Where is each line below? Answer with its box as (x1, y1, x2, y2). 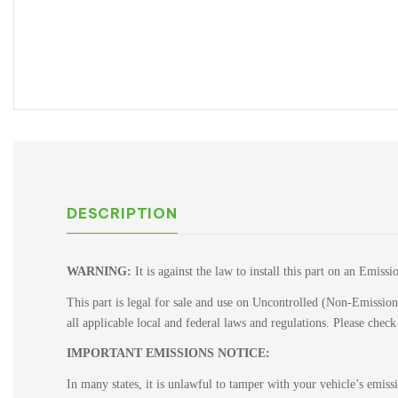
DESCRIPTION (67, 204, 178, 222)
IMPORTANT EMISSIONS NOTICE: (67, 346, 270, 360)
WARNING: (67, 265, 131, 278)
